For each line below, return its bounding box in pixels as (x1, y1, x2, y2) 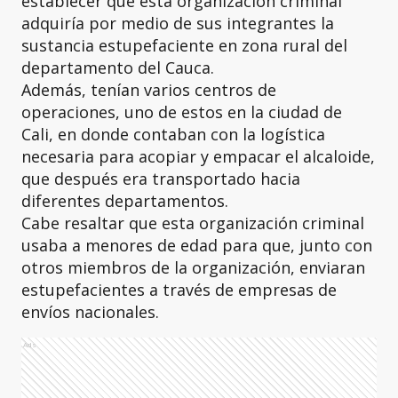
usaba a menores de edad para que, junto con (21, 235, 372, 256)
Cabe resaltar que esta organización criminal (21, 212, 364, 234)
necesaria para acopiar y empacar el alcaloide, (21, 146, 375, 167)
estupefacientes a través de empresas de (21, 279, 337, 300)
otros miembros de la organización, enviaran (21, 257, 365, 278)
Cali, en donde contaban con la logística (21, 123, 325, 145)
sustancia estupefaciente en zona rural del (21, 35, 347, 56)
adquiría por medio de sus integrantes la (21, 12, 334, 34)
